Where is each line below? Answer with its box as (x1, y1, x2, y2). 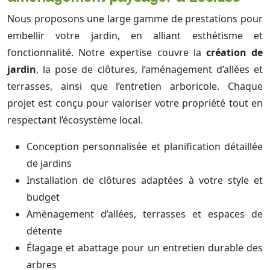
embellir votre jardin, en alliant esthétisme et (7, 29, 263, 43)
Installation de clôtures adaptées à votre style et (27, 174, 263, 187)
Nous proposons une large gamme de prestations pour (7, 12, 263, 26)
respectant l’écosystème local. (7, 113, 143, 127)
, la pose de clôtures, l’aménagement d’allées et (36, 63, 263, 77)
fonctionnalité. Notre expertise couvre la (7, 46, 206, 60)
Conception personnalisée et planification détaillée (27, 140, 263, 154)
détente (27, 224, 62, 238)
